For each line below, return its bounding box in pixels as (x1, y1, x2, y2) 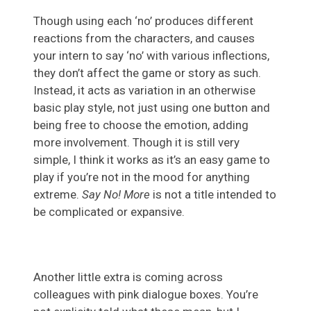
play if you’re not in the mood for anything (33, 169, 250, 184)
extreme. (33, 187, 82, 201)
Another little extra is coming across (33, 269, 223, 284)
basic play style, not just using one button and (33, 100, 270, 115)
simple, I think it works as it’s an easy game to (33, 152, 270, 167)
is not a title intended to (150, 187, 276, 201)
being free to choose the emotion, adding (33, 117, 249, 132)
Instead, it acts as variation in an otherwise (33, 83, 255, 97)
